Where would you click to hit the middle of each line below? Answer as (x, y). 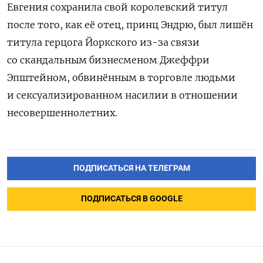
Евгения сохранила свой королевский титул (117, 7)
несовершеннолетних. (62, 113)
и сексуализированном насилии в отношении (122, 95)
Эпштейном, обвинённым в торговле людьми (121, 78)
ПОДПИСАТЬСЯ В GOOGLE (131, 198)
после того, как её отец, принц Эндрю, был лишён (130, 25)
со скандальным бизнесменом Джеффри (108, 60)
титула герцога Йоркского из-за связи (103, 43)
